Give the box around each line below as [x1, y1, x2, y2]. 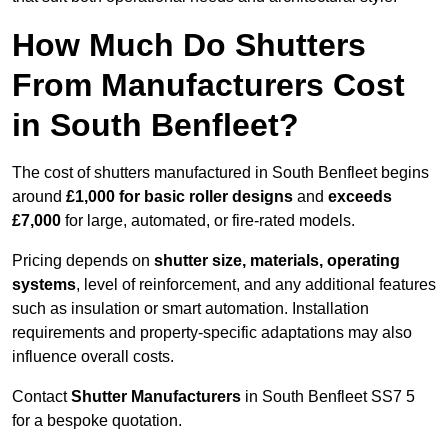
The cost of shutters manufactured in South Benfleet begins [12, 164, 429, 182]
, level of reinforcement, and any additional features [76, 276, 436, 294]
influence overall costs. [12, 348, 174, 366]
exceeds [328, 188, 392, 206]
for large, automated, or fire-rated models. [61, 212, 355, 230]
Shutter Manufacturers [71, 388, 241, 406]
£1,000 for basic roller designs [66, 188, 293, 206]
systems [12, 276, 76, 294]
